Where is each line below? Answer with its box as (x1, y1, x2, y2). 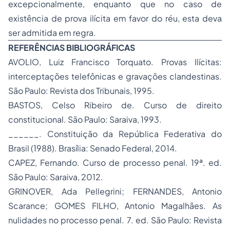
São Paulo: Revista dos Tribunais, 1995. (8, 85, 155, 96)
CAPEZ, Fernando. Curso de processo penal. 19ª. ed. (8, 157, 222, 168)
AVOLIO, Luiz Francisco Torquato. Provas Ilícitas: (8, 56, 222, 67)
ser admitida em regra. (8, 27, 96, 38)
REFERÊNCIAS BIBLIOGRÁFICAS (8, 42, 135, 53)
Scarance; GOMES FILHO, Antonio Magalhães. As (8, 200, 222, 211)
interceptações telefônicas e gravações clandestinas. (8, 71, 222, 82)
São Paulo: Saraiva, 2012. (8, 171, 103, 182)
